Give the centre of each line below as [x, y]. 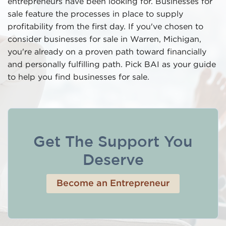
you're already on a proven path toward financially [107, 52]
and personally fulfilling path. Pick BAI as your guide [112, 65]
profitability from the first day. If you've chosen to [105, 27]
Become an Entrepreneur [113, 184]
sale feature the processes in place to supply [95, 14]
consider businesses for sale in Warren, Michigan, [104, 40]
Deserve [113, 161]
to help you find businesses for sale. [78, 77]
